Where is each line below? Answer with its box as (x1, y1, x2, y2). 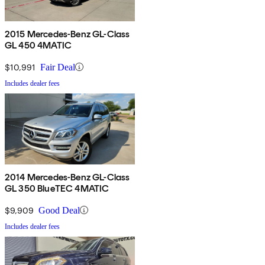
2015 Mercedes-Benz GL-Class (5, 28, 130, 40)
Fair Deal (40, 62, 75, 72)
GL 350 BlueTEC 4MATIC (5, 182, 109, 194)
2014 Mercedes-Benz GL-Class (5, 171, 130, 183)
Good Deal (38, 205, 80, 215)
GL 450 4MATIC (5, 39, 72, 51)
